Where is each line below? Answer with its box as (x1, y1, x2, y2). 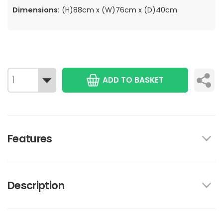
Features (7, 131, 52, 147)
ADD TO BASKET (103, 75, 164, 86)
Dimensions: (12, 5, 60, 15)
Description (7, 178, 64, 194)
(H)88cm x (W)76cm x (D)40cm (60, 5, 177, 15)
